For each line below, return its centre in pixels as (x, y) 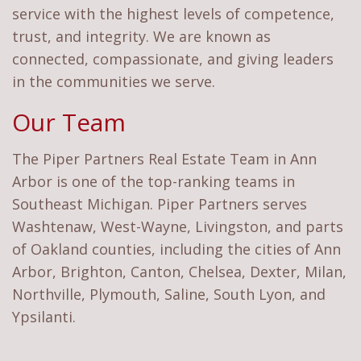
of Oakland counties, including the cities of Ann (176, 249)
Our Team (69, 122)
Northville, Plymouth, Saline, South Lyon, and (169, 295)
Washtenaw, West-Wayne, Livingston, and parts (178, 227)
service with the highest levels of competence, (173, 14)
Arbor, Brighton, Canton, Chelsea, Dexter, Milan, (179, 272)
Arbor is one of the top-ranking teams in (154, 182)
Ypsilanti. (44, 317)
